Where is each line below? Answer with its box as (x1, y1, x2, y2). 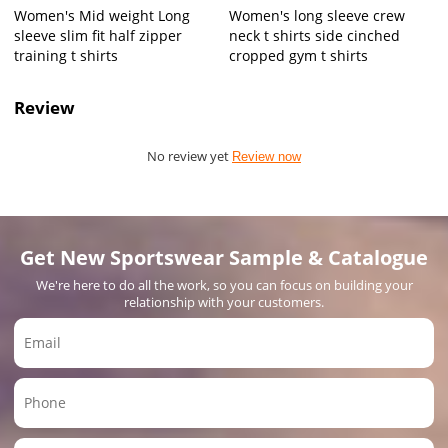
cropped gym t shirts (229, 45, 368, 65)
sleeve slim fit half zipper (14, 25, 183, 45)
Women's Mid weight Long (14, 5, 191, 25)
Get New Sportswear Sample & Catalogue (20, 243, 428, 272)
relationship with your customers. (124, 292, 324, 311)
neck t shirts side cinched (229, 25, 400, 45)
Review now (232, 148, 301, 164)
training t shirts (14, 45, 119, 65)
